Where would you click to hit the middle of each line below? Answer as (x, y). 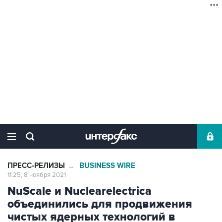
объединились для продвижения (100, 204)
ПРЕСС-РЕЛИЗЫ (36, 166)
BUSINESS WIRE (107, 166)
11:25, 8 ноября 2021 (37, 175)
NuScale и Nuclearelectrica (80, 191)
